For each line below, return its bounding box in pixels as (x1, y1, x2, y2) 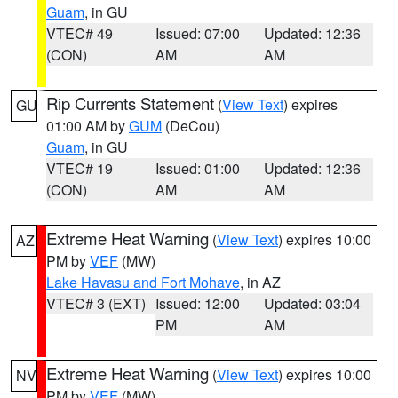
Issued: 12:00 (155, 293, 240, 314)
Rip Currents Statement (46, 92, 214, 115)
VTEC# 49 (46, 23, 113, 44)
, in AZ (240, 272, 281, 292)
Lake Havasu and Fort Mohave (46, 272, 240, 292)
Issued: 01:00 (155, 158, 240, 179)
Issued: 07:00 (155, 23, 240, 44)
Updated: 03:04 (264, 293, 362, 314)
